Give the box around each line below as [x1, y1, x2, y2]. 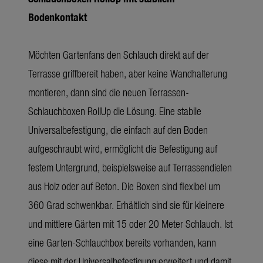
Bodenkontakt [28, 9, 87, 25]
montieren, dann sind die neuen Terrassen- [28, 85, 189, 100]
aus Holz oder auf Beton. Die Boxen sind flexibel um [28, 178, 220, 194]
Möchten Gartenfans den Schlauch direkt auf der [28, 47, 209, 62]
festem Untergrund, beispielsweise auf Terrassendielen [28, 160, 232, 175]
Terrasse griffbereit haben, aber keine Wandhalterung [28, 66, 227, 81]
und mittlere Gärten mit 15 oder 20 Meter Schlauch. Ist [28, 216, 232, 231]
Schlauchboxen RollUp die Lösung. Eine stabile [28, 103, 201, 119]
